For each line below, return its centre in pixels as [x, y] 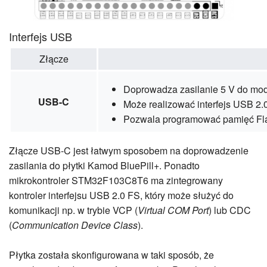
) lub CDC [230, 210]
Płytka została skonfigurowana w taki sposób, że [111, 254]
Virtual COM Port [173, 210]
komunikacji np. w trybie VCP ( [73, 210]
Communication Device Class [75, 225]
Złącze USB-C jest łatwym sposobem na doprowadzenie [129, 150]
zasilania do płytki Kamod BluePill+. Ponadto [104, 165]
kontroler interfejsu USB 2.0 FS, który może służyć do [121, 195]
